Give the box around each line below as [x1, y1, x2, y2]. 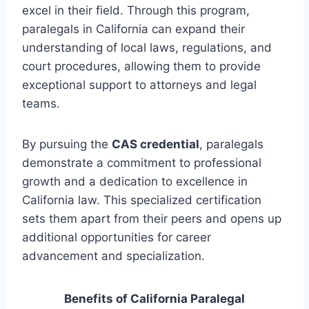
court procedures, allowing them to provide [22, 59, 261, 73]
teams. [22, 96, 60, 110]
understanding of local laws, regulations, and [22, 40, 272, 54]
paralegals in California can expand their [22, 21, 245, 36]
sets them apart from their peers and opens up [22, 211, 281, 226]
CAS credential [112, 137, 199, 151]
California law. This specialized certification [22, 192, 261, 207]
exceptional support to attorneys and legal [22, 77, 257, 92]
